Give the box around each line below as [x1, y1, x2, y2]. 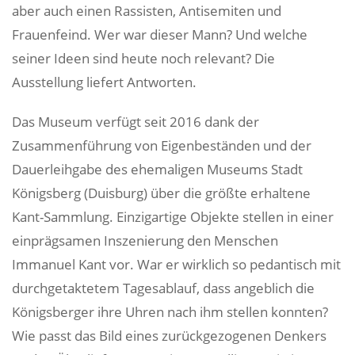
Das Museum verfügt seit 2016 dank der [12, 113, 259, 131]
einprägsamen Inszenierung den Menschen [12, 231, 278, 250]
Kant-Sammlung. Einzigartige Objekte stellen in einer [12, 208, 334, 226]
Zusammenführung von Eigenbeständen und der [12, 136, 311, 155]
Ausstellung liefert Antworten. [12, 73, 197, 91]
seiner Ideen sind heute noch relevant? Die [12, 49, 275, 67]
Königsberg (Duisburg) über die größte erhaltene [12, 184, 311, 202]
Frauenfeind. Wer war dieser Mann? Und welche [12, 25, 307, 44]
